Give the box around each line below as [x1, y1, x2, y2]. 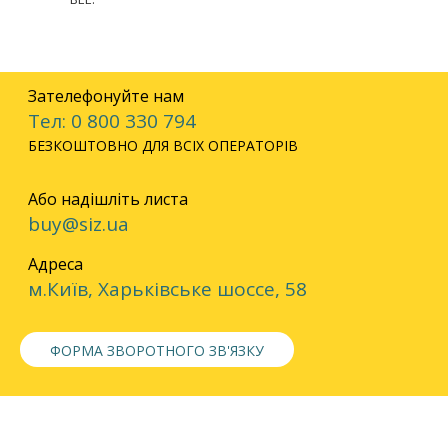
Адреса [28, 253, 83, 275]
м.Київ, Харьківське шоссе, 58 [28, 276, 307, 302]
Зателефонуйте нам [28, 85, 184, 107]
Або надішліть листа [28, 188, 188, 210]
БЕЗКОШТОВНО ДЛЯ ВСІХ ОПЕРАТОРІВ [28, 136, 298, 155]
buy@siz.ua [28, 211, 129, 237]
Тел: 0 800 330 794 [28, 108, 196, 134]
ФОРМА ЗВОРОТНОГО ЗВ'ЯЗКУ [50, 341, 264, 360]
